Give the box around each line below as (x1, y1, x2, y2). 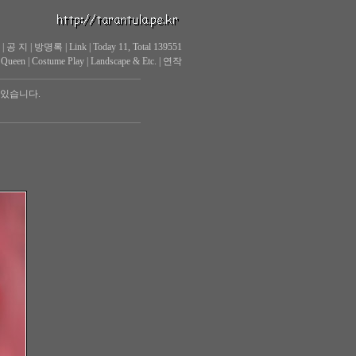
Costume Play (31, 56, 84, 67)
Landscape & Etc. (90, 56, 157, 67)
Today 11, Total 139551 (92, 41, 182, 52)
